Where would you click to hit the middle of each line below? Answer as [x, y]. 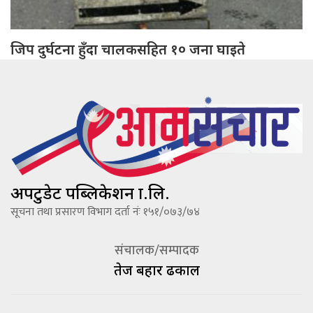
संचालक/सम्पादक [156, 251]
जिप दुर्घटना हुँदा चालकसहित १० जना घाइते [128, 50]
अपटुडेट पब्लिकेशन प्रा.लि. [90, 193]
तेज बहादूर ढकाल [156, 270]
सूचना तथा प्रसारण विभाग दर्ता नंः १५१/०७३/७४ [105, 212]
